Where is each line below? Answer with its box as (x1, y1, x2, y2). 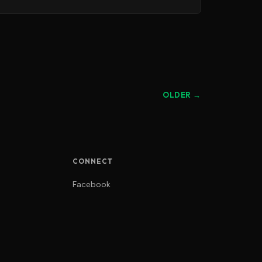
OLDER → (163, 89, 201, 99)
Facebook (72, 179, 111, 189)
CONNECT (72, 156, 113, 166)
